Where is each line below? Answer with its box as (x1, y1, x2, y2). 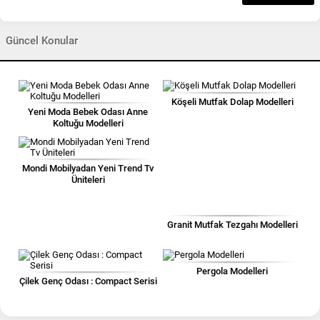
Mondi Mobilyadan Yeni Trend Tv (22, 163, 154, 174)
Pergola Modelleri (196, 266, 268, 277)
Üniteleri (71, 174, 105, 185)
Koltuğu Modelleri (52, 118, 124, 129)
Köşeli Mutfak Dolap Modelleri (171, 96, 294, 107)
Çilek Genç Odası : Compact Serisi (19, 276, 157, 287)
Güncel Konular (6, 34, 78, 47)
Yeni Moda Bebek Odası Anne (28, 106, 148, 117)
